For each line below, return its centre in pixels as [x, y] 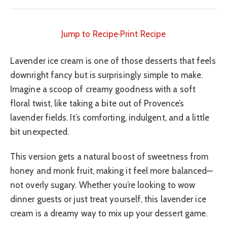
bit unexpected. [40, 132]
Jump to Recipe [90, 34]
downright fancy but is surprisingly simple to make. [107, 75]
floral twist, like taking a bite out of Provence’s [97, 104]
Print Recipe [143, 34]
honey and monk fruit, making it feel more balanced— [112, 171]
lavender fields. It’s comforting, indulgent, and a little [110, 118]
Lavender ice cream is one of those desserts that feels [113, 61]
